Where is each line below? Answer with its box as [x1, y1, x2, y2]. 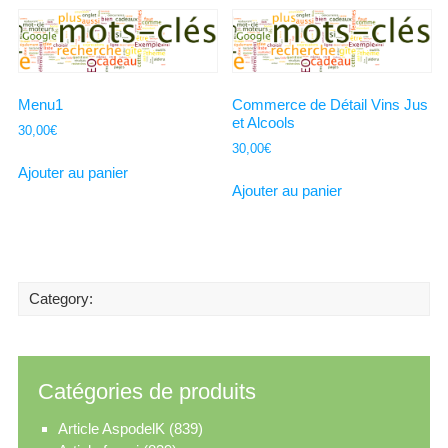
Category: [28, 289, 93, 307]
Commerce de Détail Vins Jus [232, 95, 429, 113]
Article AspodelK [57, 419, 165, 437]
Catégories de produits [37, 378, 256, 404]
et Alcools [232, 113, 296, 131]
